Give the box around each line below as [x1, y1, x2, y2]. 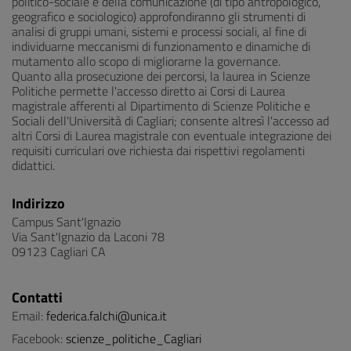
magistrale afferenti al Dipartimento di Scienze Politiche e [12, 96, 310, 115]
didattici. [12, 156, 55, 175]
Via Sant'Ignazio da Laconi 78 [12, 227, 165, 246]
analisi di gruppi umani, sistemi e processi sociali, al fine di [12, 22, 306, 41]
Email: [12, 306, 46, 325]
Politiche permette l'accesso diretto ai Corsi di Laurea [12, 81, 285, 100]
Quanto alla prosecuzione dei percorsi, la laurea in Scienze [12, 67, 310, 85]
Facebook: [12, 329, 66, 348]
